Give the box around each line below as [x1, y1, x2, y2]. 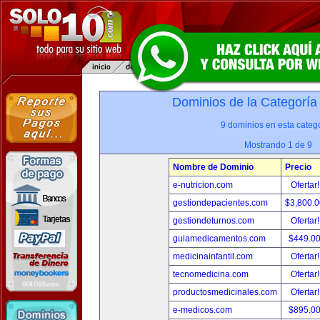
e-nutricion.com [173, 180, 233, 190]
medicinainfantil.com [173, 251, 253, 261]
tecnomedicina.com [173, 269, 249, 279]
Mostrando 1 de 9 [244, 140, 312, 150]
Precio [285, 162, 311, 172]
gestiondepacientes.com [173, 198, 268, 208]
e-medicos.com [173, 305, 232, 315]
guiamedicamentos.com [173, 234, 266, 244]
